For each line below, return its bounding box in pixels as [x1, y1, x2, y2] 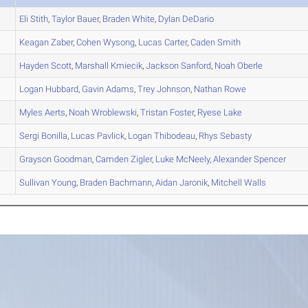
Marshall [75, 60, 109, 71]
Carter [162, 37, 188, 47]
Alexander [213, 154, 252, 164]
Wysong [101, 37, 135, 47]
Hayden [19, 60, 49, 71]
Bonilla [39, 131, 68, 141]
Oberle [235, 60, 263, 71]
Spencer [252, 154, 287, 164]
